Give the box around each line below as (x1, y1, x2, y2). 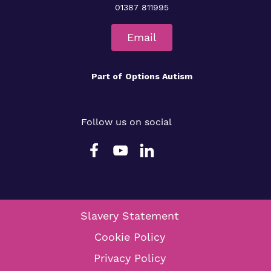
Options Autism (125, 71, 192, 81)
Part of (91, 71, 122, 81)
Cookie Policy (94, 230, 165, 243)
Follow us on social (81, 116, 172, 128)
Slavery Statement (80, 209, 179, 222)
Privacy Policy (93, 252, 166, 264)
